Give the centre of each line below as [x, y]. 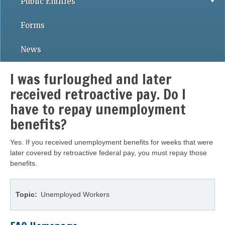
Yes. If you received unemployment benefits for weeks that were [111, 142]
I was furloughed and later [91, 79]
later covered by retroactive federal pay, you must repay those [108, 153]
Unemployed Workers [75, 194]
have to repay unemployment [98, 109]
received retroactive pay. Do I [98, 94]
